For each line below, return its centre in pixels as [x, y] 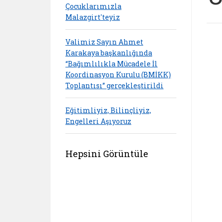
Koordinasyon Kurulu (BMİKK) [118, 74]
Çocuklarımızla [93, 6]
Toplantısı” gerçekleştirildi [114, 85]
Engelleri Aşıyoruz [98, 121]
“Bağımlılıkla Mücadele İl [111, 63]
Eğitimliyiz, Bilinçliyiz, [108, 110]
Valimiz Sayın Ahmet [104, 42]
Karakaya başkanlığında [109, 53]
